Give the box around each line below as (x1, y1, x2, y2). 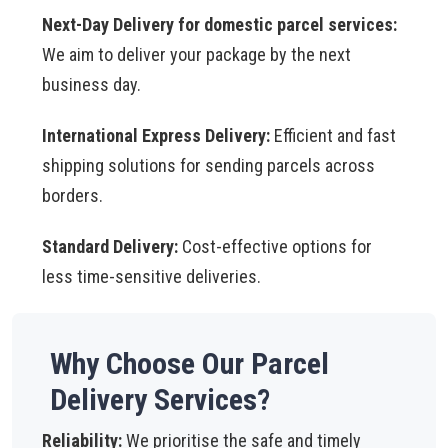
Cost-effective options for (178, 236, 372, 257)
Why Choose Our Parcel (50, 346, 329, 381)
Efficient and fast (270, 125, 396, 146)
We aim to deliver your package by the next (42, 44, 351, 65)
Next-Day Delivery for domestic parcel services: (42, 14, 397, 35)
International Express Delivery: (42, 125, 270, 146)
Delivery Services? (50, 382, 270, 417)
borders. (42, 185, 103, 206)
